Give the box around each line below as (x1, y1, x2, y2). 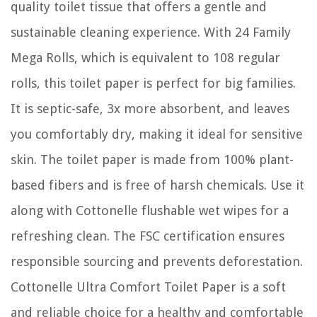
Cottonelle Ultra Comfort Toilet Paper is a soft (11, 279, 286, 294)
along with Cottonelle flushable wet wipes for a (11, 202, 289, 218)
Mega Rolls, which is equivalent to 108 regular (11, 50, 280, 65)
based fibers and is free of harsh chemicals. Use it (11, 177, 304, 192)
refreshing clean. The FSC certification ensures (11, 228, 284, 243)
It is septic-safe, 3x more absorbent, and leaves (11, 100, 289, 116)
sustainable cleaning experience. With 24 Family (11, 24, 291, 40)
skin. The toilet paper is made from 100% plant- (11, 151, 294, 167)
